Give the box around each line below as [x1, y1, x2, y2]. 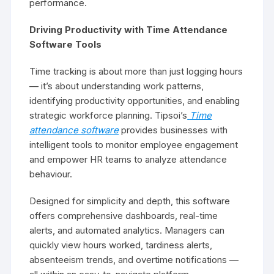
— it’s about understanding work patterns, [29, 80, 204, 92]
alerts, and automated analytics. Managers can [29, 224, 225, 236]
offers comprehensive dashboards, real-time [29, 210, 218, 221]
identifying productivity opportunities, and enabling [29, 95, 240, 106]
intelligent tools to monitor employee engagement [29, 139, 239, 150]
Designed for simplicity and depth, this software [29, 195, 231, 207]
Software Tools [29, 39, 102, 50]
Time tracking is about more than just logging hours [29, 65, 243, 77]
